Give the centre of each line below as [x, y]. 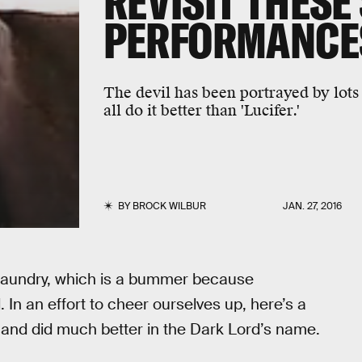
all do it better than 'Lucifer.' [201, 110]
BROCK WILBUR [169, 206]
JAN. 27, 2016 [313, 206]
